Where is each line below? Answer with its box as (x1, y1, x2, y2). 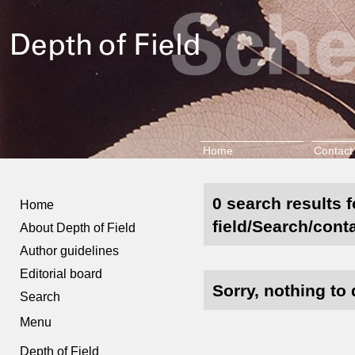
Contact (313, 144, 353, 157)
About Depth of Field (20, 221, 136, 235)
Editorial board (20, 267, 103, 281)
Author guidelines (20, 244, 120, 258)
